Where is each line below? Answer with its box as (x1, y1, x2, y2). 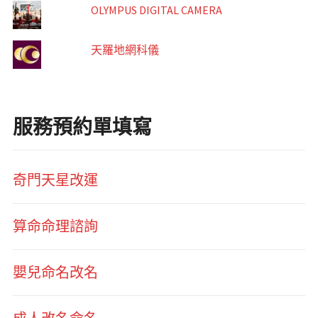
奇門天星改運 (12, 171, 98, 190)
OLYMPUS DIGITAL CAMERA (90, 3, 222, 18)
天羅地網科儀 (90, 43, 159, 57)
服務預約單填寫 (12, 114, 152, 141)
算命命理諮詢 (12, 217, 98, 236)
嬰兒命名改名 (12, 263, 98, 282)
